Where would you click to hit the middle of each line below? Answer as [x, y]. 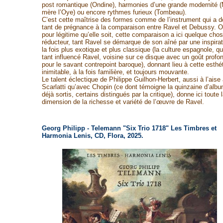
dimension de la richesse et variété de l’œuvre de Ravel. [123, 102]
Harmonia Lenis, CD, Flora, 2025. [92, 136]
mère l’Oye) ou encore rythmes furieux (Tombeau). [114, 12]
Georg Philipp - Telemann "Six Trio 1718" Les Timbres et [129, 128]
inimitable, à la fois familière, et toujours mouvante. [115, 72]
